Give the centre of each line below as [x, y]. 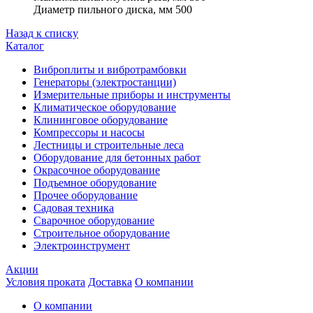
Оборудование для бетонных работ [117, 157]
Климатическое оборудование [105, 107]
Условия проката [45, 282]
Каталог [25, 45]
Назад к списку [42, 33]
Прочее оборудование [86, 195]
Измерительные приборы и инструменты [132, 94]
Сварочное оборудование [94, 220]
